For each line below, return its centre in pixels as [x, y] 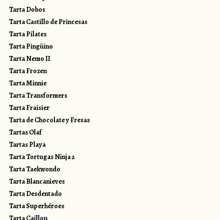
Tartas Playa [27, 145]
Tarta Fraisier [29, 108]
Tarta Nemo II [29, 59]
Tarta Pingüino [31, 47]
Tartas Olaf [25, 133]
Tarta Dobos [27, 10]
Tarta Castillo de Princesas [48, 22]
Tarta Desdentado [35, 194]
